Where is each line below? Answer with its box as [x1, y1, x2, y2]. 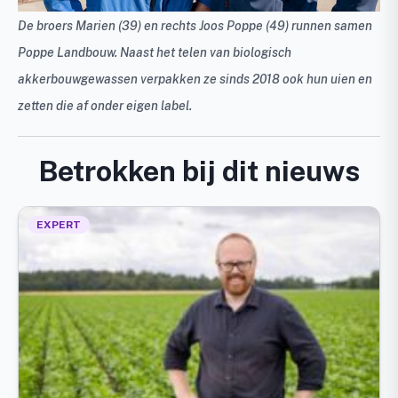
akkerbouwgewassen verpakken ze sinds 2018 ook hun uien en [18, 71, 372, 86]
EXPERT [36, 218, 81, 231]
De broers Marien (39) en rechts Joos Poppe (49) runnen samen [18, 18, 372, 33]
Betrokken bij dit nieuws [38, 154, 360, 187]
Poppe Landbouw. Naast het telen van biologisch [18, 44, 291, 60]
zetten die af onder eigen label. [18, 98, 192, 113]
